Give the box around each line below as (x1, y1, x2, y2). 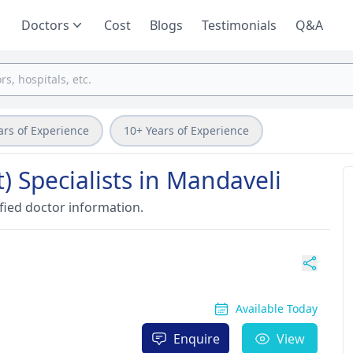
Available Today (235, 301, 318, 316)
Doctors (21, 17, 69, 34)
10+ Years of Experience (124, 123, 249, 138)
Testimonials (202, 17, 277, 34)
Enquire (173, 330, 220, 347)
